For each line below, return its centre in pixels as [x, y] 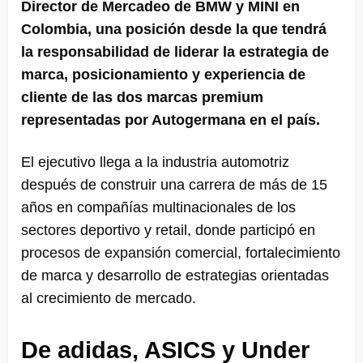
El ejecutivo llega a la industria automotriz [155, 162]
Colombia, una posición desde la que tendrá [174, 30]
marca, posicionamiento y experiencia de [163, 75]
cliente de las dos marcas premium [142, 98]
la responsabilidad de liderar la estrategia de [175, 52]
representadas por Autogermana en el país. [171, 120]
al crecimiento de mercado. [109, 299]
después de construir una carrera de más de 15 [174, 185]
